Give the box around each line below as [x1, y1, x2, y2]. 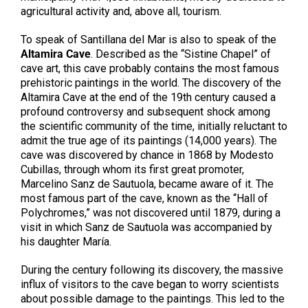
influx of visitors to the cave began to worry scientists [20, 278, 279, 291]
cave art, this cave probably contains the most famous [20, 62, 279, 76]
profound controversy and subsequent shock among [20, 105, 270, 119]
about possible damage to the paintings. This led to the [20, 292, 285, 306]
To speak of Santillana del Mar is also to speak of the [20, 33, 276, 47]
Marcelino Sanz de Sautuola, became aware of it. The [20, 177, 274, 191]
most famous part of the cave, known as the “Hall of [20, 192, 268, 206]
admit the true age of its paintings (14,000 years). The [20, 134, 277, 148]
